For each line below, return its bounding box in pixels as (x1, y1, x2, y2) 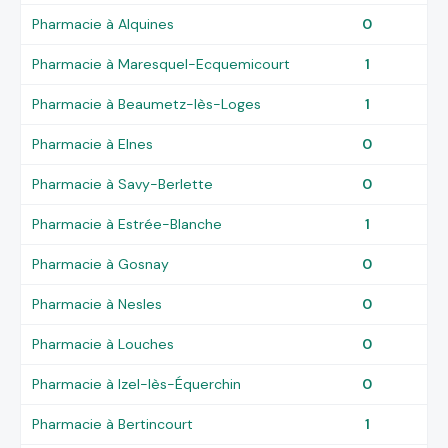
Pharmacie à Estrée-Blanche (32, 214, 223, 233)
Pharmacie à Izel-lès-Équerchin (32, 374, 242, 393)
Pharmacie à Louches (32, 334, 175, 353)
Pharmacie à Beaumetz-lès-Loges (32, 94, 262, 113)
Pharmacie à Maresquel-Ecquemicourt (32, 54, 291, 73)
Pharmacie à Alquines (32, 14, 175, 33)
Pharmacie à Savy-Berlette (32, 174, 214, 193)
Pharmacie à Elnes (32, 134, 154, 153)
